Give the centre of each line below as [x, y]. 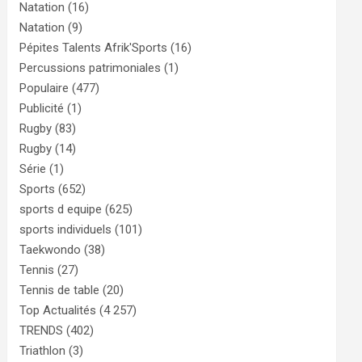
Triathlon [43, 351]
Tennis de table [60, 290]
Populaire [44, 88]
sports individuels [66, 229]
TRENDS [42, 330]
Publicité [42, 108]
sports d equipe [61, 209]
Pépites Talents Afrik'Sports [94, 48]
